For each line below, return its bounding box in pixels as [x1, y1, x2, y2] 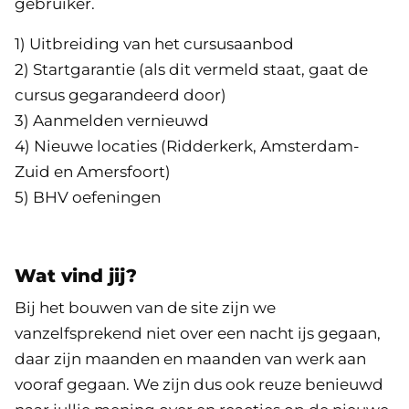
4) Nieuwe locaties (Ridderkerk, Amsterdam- [15, 137, 360, 155]
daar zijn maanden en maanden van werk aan [15, 350, 366, 368]
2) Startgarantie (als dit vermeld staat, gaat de [15, 60, 368, 79]
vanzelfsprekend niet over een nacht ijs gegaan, [15, 324, 381, 342]
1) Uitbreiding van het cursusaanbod [15, 35, 294, 53]
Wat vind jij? [15, 265, 137, 287]
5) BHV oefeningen [15, 188, 161, 206]
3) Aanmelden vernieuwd [15, 111, 209, 130]
